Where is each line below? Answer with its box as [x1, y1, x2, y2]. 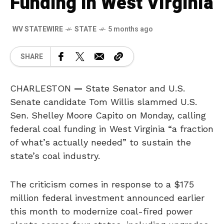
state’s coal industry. [10, 150, 100, 161]
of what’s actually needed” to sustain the [10, 137, 191, 147]
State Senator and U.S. [82, 83, 185, 93]
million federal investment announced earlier [10, 192, 204, 203]
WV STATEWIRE [12, 23, 63, 34]
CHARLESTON [10, 83, 74, 93]
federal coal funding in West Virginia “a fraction [10, 123, 213, 134]
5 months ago [108, 23, 153, 34]
